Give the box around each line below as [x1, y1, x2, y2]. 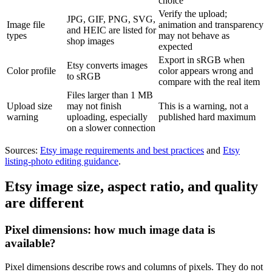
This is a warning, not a [158, 100, 248, 111]
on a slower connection [67, 122, 155, 133]
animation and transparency [158, 19, 263, 30]
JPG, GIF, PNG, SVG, [67, 13, 155, 24]
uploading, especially [67, 111, 148, 122]
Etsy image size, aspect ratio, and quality [5, 178, 258, 195]
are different [5, 195, 84, 211]
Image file [7, 19, 45, 30]
